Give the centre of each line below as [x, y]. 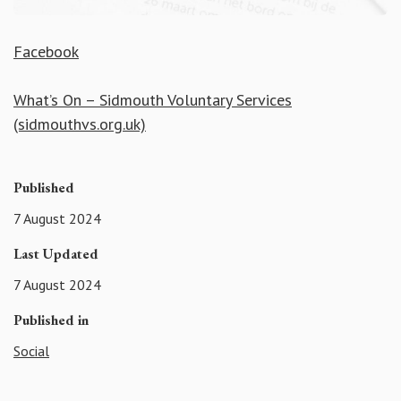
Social [31, 350]
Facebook [46, 52]
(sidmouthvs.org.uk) [80, 124]
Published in [51, 320]
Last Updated [56, 254]
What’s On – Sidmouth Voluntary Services [153, 100]
